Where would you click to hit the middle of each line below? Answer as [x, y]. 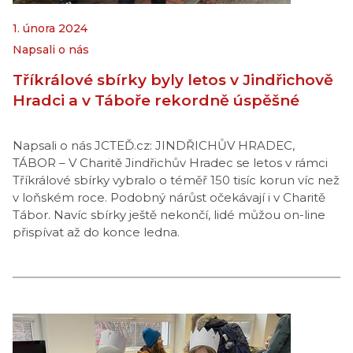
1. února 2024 [50, 28]
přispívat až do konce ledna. [96, 232]
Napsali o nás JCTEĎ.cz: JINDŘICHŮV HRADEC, [154, 145]
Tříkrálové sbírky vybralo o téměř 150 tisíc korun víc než [176, 180]
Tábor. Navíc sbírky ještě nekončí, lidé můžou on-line [169, 215]
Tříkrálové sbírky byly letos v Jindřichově [173, 80]
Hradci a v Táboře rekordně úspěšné [156, 100]
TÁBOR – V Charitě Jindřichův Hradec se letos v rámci [170, 163]
